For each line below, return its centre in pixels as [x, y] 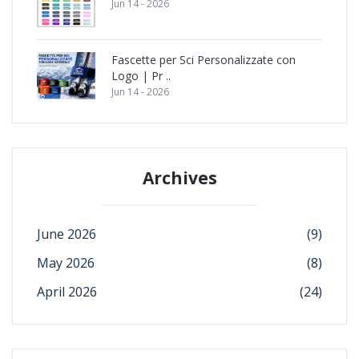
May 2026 [66, 263]
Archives [179, 178]
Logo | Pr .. [141, 76]
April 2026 [67, 292]
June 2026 [67, 234]
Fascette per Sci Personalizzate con [204, 60]
